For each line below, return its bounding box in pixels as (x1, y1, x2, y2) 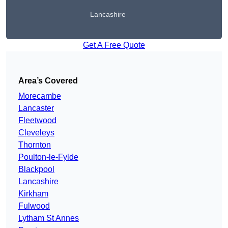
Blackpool (18, 165, 54, 174)
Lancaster (18, 104, 54, 113)
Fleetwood (18, 116, 56, 125)
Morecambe (18, 92, 61, 101)
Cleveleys (18, 128, 54, 137)
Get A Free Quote (83, 41, 145, 50)
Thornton (18, 140, 51, 150)
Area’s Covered (18, 76, 78, 85)
